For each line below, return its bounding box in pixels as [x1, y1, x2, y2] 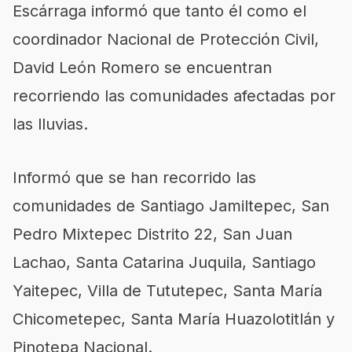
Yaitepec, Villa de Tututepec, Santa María [13, 281, 322, 300]
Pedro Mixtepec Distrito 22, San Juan [13, 225, 292, 244]
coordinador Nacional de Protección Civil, [13, 30, 319, 49]
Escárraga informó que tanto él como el [13, 2, 306, 20]
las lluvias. [13, 115, 88, 134]
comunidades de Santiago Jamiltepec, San [13, 196, 329, 215]
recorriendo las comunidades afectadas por [13, 86, 335, 105]
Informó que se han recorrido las [13, 168, 256, 187]
